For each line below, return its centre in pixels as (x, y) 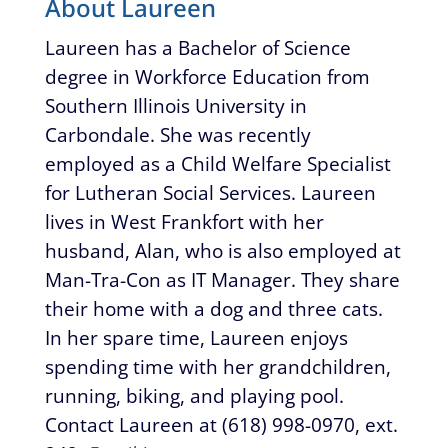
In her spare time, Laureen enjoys (196, 337)
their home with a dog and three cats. (213, 308)
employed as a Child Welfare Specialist (217, 163)
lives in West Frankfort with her (184, 221)
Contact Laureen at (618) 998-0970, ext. (221, 424)
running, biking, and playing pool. (194, 395)
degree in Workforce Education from (207, 76)
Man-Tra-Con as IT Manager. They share (222, 279)
